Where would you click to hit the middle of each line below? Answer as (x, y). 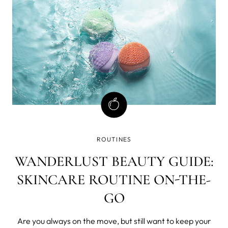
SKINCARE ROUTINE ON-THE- (114, 179)
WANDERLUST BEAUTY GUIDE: (114, 161)
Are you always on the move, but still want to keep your (114, 221)
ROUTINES (114, 139)
